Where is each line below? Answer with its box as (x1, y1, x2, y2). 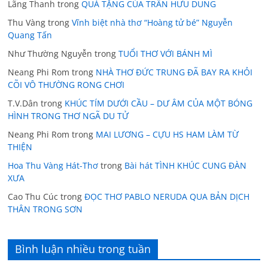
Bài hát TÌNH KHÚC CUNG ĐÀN (124, 159, 247, 171)
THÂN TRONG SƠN (8, 203, 83, 215)
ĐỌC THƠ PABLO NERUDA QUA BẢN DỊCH (84, 190, 250, 202)
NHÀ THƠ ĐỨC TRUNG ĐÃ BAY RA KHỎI (96, 66, 253, 78)
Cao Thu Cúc (8, 190, 59, 202)
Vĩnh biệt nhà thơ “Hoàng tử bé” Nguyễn (72, 16, 233, 28)
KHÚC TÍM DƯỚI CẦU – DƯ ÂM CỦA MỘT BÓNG (65, 97, 253, 109)
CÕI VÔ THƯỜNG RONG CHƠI (8, 78, 125, 90)
